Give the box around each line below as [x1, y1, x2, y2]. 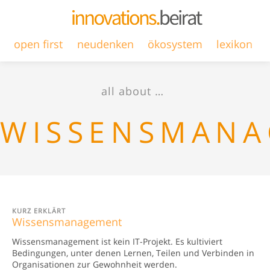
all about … [101, 83, 165, 98]
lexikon [216, 36, 253, 51]
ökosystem [148, 36, 202, 51]
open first [14, 36, 63, 51]
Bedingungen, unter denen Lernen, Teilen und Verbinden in [12, 246, 254, 259]
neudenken [77, 36, 134, 51]
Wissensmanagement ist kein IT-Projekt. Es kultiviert [12, 235, 222, 247]
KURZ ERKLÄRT [12, 206, 66, 215]
